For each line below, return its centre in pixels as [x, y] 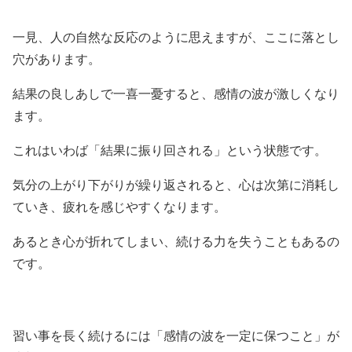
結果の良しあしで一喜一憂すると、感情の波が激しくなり [176, 93]
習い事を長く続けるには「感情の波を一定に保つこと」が [176, 335]
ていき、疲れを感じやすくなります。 [119, 207]
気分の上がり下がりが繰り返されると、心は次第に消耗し [176, 185]
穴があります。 [57, 59]
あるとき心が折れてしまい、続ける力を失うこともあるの [176, 241]
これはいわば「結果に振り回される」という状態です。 [170, 150]
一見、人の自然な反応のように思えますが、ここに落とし [176, 37]
